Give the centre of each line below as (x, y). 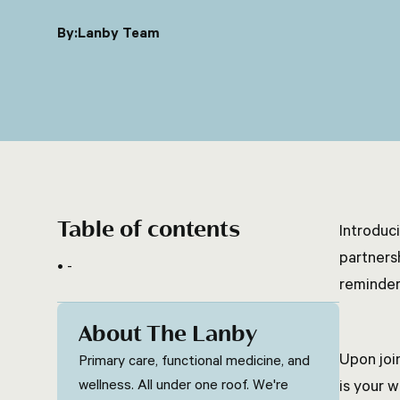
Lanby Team (119, 32)
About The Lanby (168, 334)
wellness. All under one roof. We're (183, 384)
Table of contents (149, 230)
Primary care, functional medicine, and (194, 360)
